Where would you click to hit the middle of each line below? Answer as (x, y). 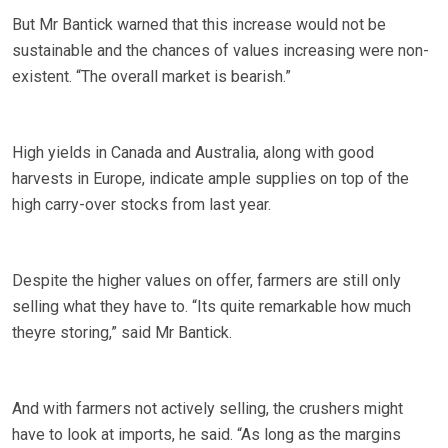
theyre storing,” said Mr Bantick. (122, 333)
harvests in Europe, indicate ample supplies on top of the (210, 179)
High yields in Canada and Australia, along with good (193, 153)
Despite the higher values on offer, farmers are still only (206, 281)
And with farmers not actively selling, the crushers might (207, 409)
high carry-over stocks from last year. (141, 205)
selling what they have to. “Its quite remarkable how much (211, 307)
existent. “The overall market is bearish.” (151, 77)
